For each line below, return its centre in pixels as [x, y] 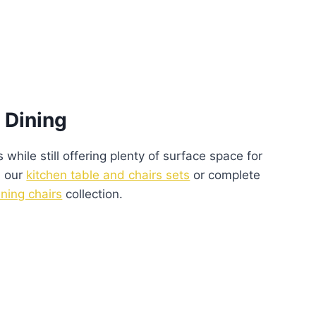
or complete [225, 175]
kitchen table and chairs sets [108, 175]
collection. [93, 194]
